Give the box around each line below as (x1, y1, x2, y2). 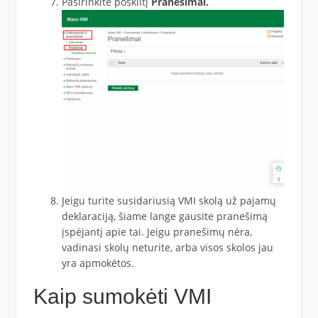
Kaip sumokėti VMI (33, 284, 212, 308)
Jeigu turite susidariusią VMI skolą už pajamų (61, 193, 276, 207)
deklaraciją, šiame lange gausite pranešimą (61, 209, 268, 223)
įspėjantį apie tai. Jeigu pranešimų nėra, (61, 224, 252, 238)
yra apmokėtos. (61, 256, 134, 270)
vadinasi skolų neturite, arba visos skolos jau (61, 240, 273, 254)
